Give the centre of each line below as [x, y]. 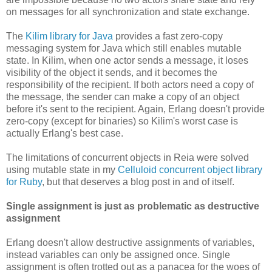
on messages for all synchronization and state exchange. [128, 12]
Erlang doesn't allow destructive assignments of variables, [130, 242]
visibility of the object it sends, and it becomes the [112, 72]
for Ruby [24, 182]
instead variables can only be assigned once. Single [118, 254]
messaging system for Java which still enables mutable [124, 48]
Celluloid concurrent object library [190, 169]
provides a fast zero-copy [168, 36]
